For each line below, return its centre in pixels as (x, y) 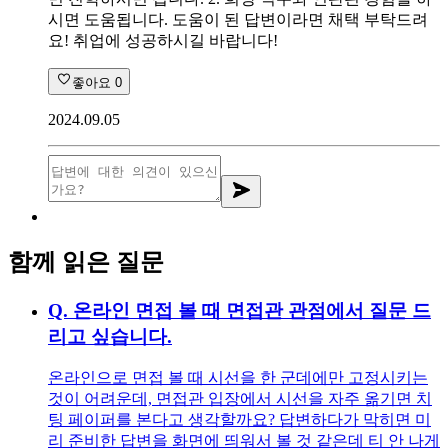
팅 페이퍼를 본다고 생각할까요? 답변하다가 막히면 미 (239, 420)
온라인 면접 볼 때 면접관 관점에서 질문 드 (252, 310)
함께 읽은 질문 (86, 261)
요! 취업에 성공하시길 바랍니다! (163, 40)
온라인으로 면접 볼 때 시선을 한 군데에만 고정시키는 (238, 378)
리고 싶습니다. (110, 336)
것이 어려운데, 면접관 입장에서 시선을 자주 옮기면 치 (240, 399)
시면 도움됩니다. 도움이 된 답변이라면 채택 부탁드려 (238, 19)
